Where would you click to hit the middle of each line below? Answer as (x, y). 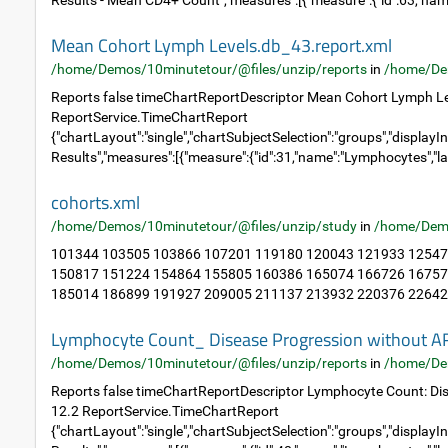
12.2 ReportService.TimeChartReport (165, 411)
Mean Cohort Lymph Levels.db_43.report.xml (221, 45)
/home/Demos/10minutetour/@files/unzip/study (204, 226)
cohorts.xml (95, 202)
